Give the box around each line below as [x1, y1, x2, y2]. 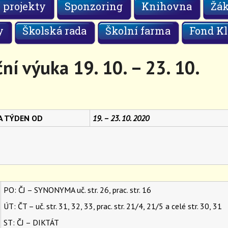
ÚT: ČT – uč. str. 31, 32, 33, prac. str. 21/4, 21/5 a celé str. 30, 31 [3, 201, 222, 212]
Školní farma [105, 24, 170, 38]
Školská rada [22, 24, 87, 38]
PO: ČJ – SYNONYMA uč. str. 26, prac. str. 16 [3, 185, 151, 195]
